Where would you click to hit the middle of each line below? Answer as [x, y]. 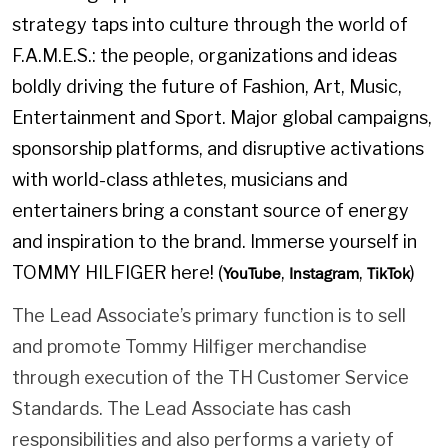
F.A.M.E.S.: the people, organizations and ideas [204, 55]
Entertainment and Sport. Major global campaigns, [222, 117]
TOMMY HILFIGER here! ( [117, 272]
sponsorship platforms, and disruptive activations [218, 148]
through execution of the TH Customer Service [210, 378]
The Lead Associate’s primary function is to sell [209, 316]
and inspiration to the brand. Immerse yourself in [214, 241]
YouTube [252, 273]
